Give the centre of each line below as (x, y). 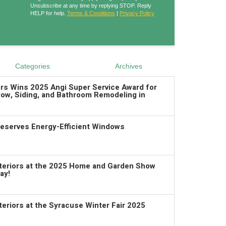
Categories (32, 66)
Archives (128, 66)
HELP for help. (48, 13)
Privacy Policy (137, 13)
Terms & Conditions (91, 13)
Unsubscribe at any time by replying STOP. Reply (91, 6)
